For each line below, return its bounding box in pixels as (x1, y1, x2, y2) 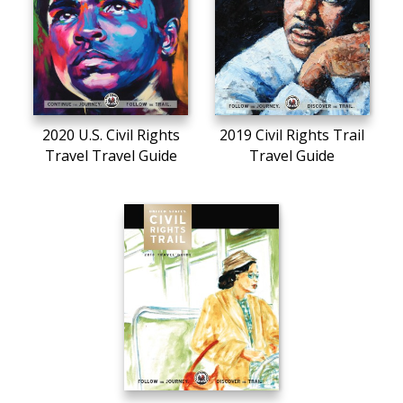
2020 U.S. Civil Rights (41, 124, 180, 145)
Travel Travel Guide (44, 145, 177, 166)
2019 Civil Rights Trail (219, 124, 365, 145)
